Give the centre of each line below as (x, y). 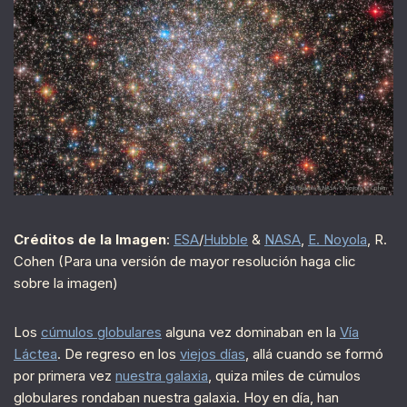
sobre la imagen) (66, 283)
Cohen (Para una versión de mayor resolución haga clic (185, 262)
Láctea (35, 354)
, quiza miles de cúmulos (284, 376)
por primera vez (65, 376)
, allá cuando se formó (314, 354)
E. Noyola (338, 240)
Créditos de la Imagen (90, 240)
